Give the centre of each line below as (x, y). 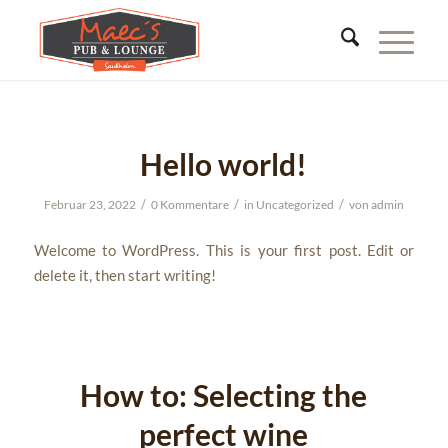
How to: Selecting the (224, 395)
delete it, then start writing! (124, 274)
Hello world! (224, 164)
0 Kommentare (189, 204)
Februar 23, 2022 (89, 204)
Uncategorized (294, 204)
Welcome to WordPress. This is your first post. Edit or (224, 249)
